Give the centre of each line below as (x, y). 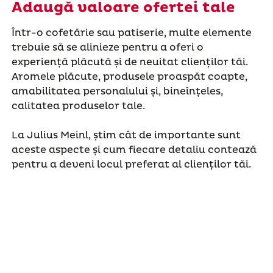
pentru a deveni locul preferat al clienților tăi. (131, 164)
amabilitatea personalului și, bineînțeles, (117, 91)
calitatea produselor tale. (78, 106)
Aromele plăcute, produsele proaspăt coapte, (129, 76)
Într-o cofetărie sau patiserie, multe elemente (131, 33)
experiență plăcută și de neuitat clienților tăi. (129, 62)
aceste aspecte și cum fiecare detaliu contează (134, 150)
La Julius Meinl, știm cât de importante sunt (126, 135)
